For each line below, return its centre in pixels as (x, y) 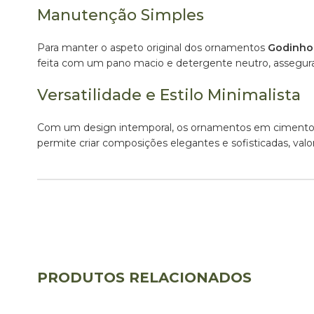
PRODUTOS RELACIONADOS (144, 277)
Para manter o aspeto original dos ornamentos (152, 47)
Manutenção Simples (120, 15)
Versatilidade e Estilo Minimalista (169, 95)
